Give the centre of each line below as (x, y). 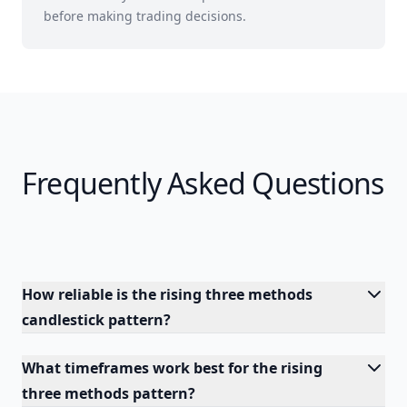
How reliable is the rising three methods (167, 294)
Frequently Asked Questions (203, 183)
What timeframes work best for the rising (172, 368)
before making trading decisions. (145, 16)
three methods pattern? (109, 393)
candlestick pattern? (96, 320)
